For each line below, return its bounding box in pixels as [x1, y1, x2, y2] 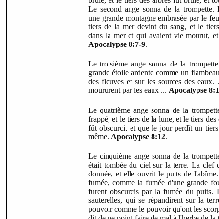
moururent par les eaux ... [88, 86, 169, 95]
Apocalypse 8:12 [111, 132, 165, 141]
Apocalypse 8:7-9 [88, 40, 145, 48]
